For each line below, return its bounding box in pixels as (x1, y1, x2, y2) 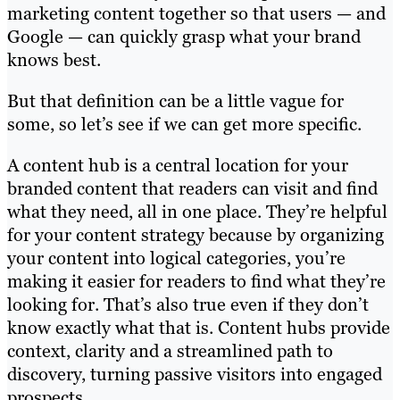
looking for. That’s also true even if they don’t (7, 293, 369, 317)
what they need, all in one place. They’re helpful (7, 200, 387, 224)
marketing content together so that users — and (7, 2, 386, 26)
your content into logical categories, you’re (7, 246, 346, 271)
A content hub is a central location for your (7, 154, 348, 178)
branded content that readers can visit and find (7, 177, 378, 201)
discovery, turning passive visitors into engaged (7, 362, 382, 387)
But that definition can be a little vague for (7, 89, 344, 113)
